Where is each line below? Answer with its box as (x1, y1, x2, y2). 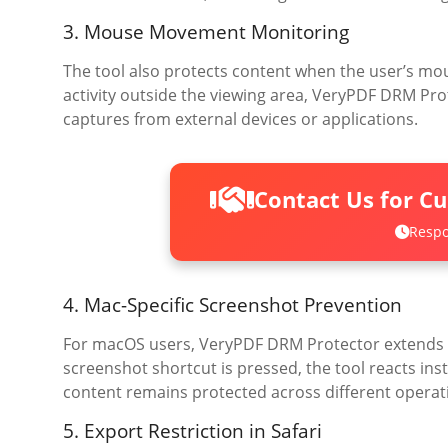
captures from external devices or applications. (63, 108, 418, 130)
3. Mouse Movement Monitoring (63, 19, 349, 45)
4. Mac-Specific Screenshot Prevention (63, 292, 402, 319)
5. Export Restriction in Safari (63, 418, 322, 445)
